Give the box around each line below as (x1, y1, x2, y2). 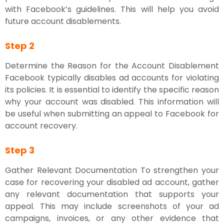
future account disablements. (5, 15, 121, 27)
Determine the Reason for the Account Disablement (5, 60, 219, 71)
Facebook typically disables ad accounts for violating (5, 72, 219, 83)
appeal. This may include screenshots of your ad (5, 200, 219, 212)
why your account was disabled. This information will (5, 96, 219, 107)
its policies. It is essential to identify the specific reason (5, 84, 219, 95)
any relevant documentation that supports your (5, 188, 219, 200)
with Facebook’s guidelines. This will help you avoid (5, 3, 219, 15)
